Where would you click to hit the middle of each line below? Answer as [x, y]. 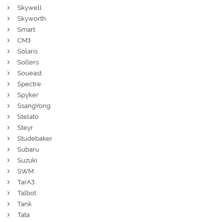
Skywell [29, 7]
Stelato [28, 116]
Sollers [28, 62]
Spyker [28, 95]
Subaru [28, 149]
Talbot [27, 193]
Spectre [29, 84]
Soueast [29, 73]
